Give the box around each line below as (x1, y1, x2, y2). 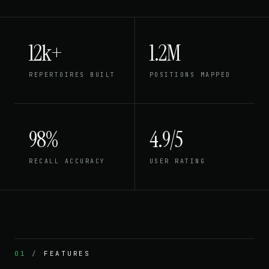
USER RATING (149, 157, 205, 166)
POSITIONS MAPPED (149, 71, 231, 79)
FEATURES (43, 249, 91, 258)
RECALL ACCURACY (29, 157, 106, 166)
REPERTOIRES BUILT (29, 71, 116, 79)
